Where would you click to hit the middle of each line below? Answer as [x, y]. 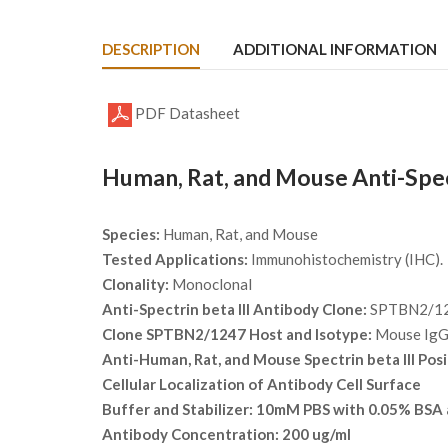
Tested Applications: [175, 259]
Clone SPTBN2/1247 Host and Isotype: [237, 334]
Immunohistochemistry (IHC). [345, 259]
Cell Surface [378, 384]
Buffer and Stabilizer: [177, 409]
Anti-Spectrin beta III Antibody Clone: [234, 309]
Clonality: [135, 284]
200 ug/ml [315, 434]
